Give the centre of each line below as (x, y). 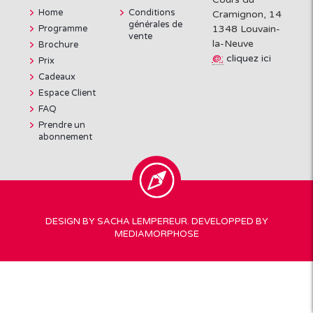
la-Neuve (233, 44)
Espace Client (67, 93)
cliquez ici (248, 58)
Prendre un (62, 125)
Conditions (152, 13)
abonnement (65, 137)
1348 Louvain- (246, 29)
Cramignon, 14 (247, 14)
